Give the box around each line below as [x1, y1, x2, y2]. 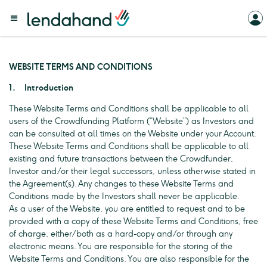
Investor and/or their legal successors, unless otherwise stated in [9, 166, 256, 176]
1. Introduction [9, 83, 73, 93]
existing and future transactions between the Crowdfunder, [9, 154, 233, 164]
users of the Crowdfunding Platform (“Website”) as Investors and [9, 116, 254, 126]
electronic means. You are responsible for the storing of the [9, 241, 232, 252]
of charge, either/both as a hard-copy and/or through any [9, 229, 232, 239]
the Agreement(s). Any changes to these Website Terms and [9, 179, 234, 189]
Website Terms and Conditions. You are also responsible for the [9, 254, 249, 264]
